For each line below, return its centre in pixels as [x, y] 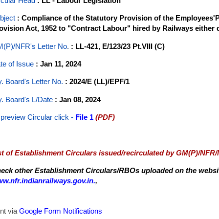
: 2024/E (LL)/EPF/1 [96, 82]
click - [64, 117]
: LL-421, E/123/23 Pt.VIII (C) [118, 46]
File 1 [84, 117]
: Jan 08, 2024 [78, 99]
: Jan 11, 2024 [58, 64]
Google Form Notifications [61, 211]
